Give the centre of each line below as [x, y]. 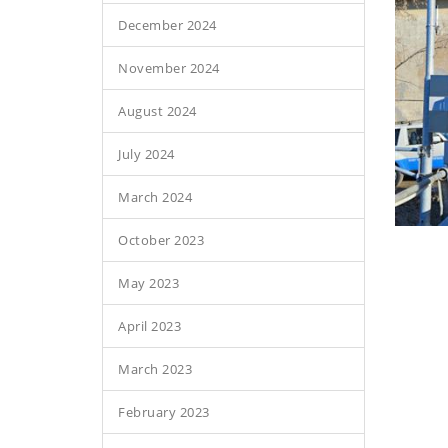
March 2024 [155, 197]
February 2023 [164, 412]
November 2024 [169, 68]
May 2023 [148, 283]
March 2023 [155, 369]
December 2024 [167, 25]
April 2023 [149, 326]
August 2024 [157, 111]
